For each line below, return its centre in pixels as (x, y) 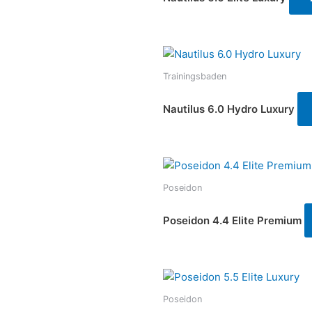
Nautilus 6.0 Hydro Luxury (229, 109)
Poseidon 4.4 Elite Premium (232, 220)
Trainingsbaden (195, 77)
